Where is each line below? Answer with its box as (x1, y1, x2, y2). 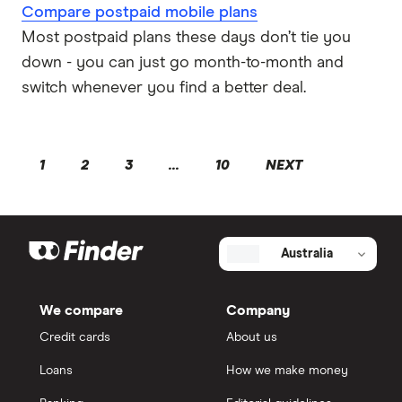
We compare (39, 303, 123, 319)
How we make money (226, 364, 348, 378)
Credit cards (39, 331, 110, 345)
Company (226, 303, 290, 319)
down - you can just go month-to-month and (22, 55, 344, 72)
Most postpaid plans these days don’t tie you (22, 30, 351, 47)
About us (226, 331, 277, 345)
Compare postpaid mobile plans (22, 4, 258, 22)
